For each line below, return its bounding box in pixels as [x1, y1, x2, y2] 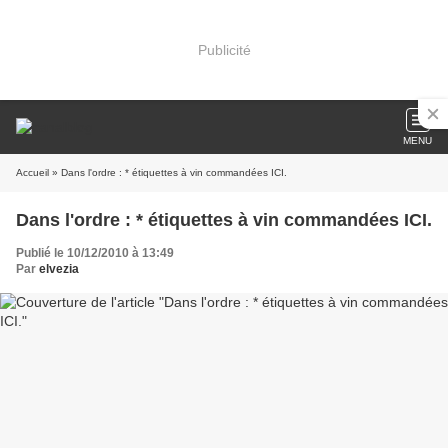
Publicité [197, 41, 251, 58]
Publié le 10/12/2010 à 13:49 [16, 246, 174, 260]
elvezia [39, 262, 79, 276]
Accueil [16, 167, 49, 178]
